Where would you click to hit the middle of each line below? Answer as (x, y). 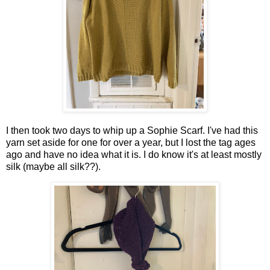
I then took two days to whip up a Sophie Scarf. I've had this (132, 130)
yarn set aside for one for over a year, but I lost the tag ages (131, 142)
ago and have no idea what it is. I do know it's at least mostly (134, 154)
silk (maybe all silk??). (55, 166)
